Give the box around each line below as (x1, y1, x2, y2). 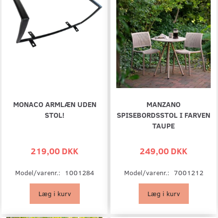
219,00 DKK (31, 144, 78, 157)
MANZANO (146, 98, 181, 109)
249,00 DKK (140, 144, 187, 157)
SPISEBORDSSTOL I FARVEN (117, 109, 210, 120)
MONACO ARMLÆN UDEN (13, 98, 96, 109)
